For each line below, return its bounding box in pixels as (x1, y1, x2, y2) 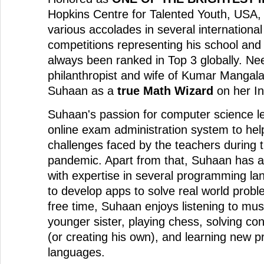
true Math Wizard (117, 84, 213, 97)
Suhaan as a (48, 84, 117, 97)
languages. (48, 246, 105, 259)
